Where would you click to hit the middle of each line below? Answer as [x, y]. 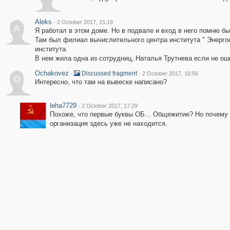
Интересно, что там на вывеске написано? [101, 82]
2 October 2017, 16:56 [170, 73]
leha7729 [63, 106]
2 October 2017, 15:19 [85, 22]
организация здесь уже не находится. [108, 123]
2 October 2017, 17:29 [109, 106]
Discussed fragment [108, 73]
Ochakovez [52, 73]
